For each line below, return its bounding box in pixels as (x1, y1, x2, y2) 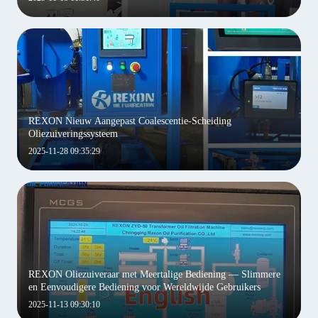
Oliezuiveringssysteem (28, 128, 118, 139)
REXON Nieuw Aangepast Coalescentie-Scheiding (28, 116, 231, 126)
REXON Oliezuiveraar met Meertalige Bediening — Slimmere (28, 269, 280, 280)
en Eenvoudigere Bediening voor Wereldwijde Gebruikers (28, 282, 261, 292)
